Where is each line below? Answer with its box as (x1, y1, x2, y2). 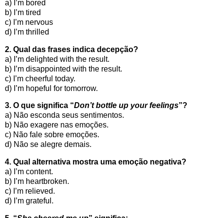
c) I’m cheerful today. (5, 74, 75, 83)
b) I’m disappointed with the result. (5, 64, 122, 73)
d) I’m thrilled (5, 27, 49, 36)
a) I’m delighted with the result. (5, 54, 109, 63)
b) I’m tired (5, 8, 41, 17)
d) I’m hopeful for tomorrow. (5, 84, 98, 92)
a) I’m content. (5, 167, 53, 176)
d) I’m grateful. (5, 197, 54, 205)
